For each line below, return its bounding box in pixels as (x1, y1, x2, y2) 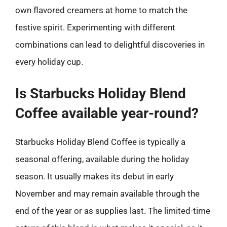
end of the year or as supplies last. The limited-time (15, 205, 210, 216)
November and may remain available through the (15, 188, 200, 199)
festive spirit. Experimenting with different (15, 22, 175, 32)
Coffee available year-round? (15, 104, 199, 122)
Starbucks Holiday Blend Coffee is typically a (15, 136, 185, 147)
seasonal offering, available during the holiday (15, 154, 189, 164)
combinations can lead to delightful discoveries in (15, 40, 205, 50)
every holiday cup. (15, 57, 83, 67)
